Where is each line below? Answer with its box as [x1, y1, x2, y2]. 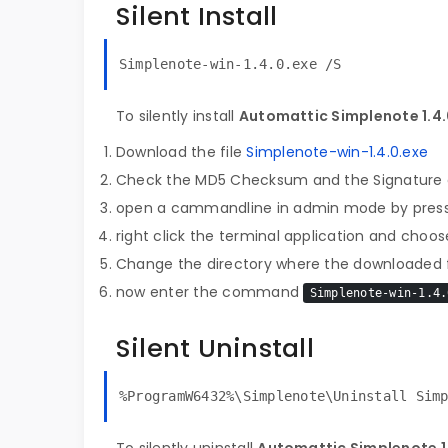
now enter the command [116, 282, 304, 302]
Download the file [116, 142, 247, 162]
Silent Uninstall [116, 330, 314, 366]
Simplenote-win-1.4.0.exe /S [119, 56, 342, 72]
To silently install [116, 106, 239, 126]
